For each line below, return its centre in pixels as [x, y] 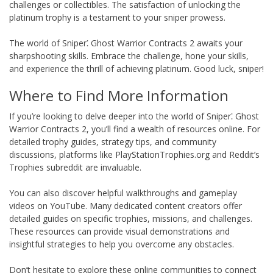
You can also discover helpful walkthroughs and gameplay [123, 193]
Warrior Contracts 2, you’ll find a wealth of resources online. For [135, 129]
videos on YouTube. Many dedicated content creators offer [126, 205]
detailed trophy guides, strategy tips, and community [113, 141]
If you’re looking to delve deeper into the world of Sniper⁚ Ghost [134, 116]
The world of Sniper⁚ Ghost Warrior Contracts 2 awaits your [126, 43]
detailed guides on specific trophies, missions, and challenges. [131, 218]
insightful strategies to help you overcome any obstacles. [122, 244]
